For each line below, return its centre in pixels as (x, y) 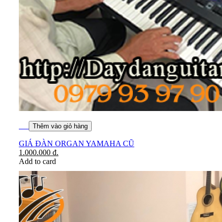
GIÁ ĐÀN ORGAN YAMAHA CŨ (77, 144)
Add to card (37, 162)
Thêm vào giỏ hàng (60, 126)
